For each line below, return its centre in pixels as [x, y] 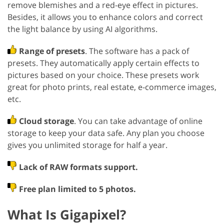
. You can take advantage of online [138, 121]
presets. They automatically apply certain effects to [103, 63]
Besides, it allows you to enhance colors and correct [105, 17]
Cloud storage [46, 121]
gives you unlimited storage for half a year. [87, 145]
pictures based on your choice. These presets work [103, 75]
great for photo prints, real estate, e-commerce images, [112, 87]
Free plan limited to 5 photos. [77, 189]
